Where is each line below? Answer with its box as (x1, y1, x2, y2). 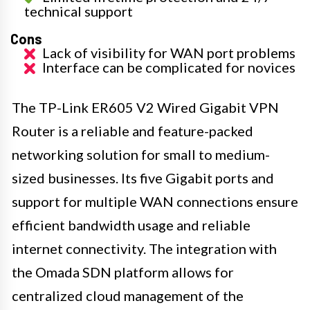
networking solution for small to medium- (12, 145, 270, 163)
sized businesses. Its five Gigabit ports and (12, 169, 274, 186)
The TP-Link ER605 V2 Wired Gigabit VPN (12, 98, 279, 116)
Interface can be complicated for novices (42, 58, 295, 75)
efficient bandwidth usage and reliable (12, 216, 250, 233)
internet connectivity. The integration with (12, 239, 277, 257)
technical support (24, 2, 133, 19)
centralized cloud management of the (12, 286, 244, 304)
